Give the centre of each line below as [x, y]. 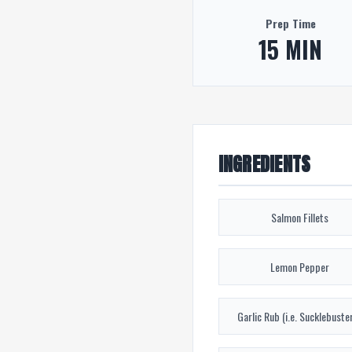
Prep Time [290, 24]
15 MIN [291, 49]
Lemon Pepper [300, 267]
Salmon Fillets [300, 218]
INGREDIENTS [264, 165]
